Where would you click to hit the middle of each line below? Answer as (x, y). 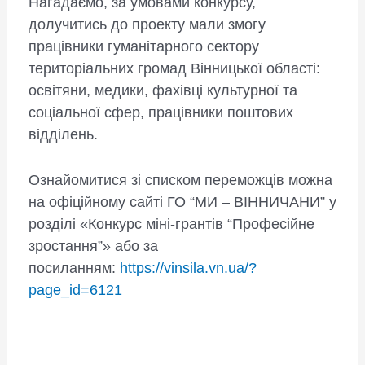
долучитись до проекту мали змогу (147, 25)
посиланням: (74, 268)
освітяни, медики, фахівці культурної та (163, 91)
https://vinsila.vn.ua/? (188, 268)
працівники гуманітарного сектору (143, 47)
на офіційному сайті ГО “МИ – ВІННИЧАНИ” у (182, 202)
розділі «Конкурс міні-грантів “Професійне (171, 224)
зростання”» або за (93, 246)
